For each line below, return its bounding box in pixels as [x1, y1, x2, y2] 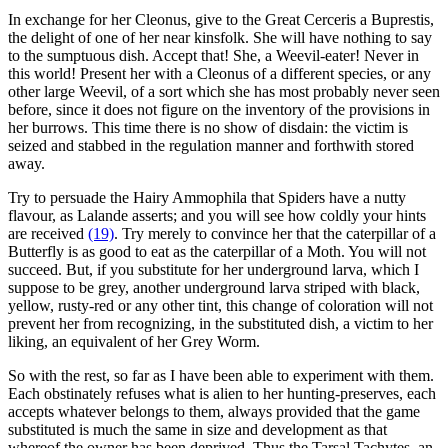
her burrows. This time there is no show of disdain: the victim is [8, 118, 408, 136]
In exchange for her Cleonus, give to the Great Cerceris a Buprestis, [8, 10, 434, 28]
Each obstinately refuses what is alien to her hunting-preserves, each [8, 384, 436, 402]
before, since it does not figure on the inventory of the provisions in [8, 100, 430, 118]
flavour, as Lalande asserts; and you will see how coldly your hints [8, 206, 426, 224]
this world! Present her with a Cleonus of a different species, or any [8, 64, 431, 82]
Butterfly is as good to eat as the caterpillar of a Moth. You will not [8, 242, 426, 260]
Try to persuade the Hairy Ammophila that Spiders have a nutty [8, 188, 406, 206]
